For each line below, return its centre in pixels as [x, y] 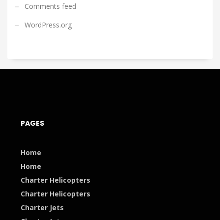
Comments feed [50, 6]
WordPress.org [48, 25]
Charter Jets [42, 207]
